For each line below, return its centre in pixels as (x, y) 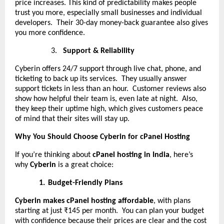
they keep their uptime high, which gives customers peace (109, 109)
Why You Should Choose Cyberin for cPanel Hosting (102, 137)
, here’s (181, 155)
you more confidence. (50, 33)
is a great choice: (85, 165)
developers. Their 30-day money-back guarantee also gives (111, 23)
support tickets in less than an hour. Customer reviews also (110, 89)
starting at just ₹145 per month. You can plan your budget (109, 211)
